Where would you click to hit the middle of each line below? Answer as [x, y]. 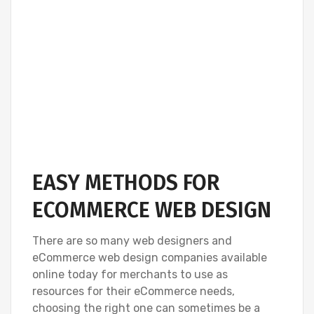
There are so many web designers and [132, 240]
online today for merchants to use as [130, 274]
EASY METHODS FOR [126, 183]
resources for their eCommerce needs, [134, 291]
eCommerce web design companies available [150, 257]
